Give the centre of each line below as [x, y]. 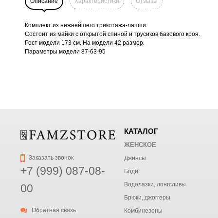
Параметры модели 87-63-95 [65, 51]
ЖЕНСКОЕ [140, 145]
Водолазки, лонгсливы [155, 184]
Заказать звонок [51, 158]
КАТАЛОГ [141, 131]
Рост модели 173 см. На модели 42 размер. [85, 43]
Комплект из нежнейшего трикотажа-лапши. [86, 25]
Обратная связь [53, 210]
